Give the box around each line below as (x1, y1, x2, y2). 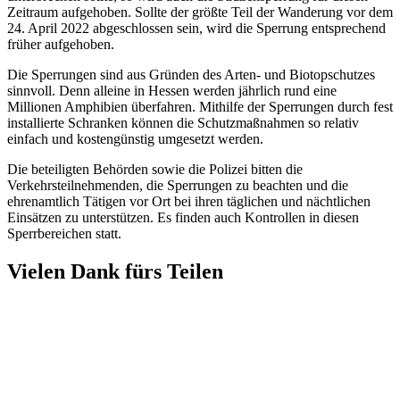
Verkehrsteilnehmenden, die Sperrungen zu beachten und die (7, 178, 348, 194)
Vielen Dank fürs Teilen (7, 260, 223, 284)
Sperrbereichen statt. (7, 226, 121, 242)
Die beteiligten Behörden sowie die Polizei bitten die (7, 162, 303, 178)
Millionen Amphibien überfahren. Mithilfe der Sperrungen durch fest (7, 99, 393, 115)
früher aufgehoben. (7, 37, 118, 53)
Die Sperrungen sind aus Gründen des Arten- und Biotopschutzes (7, 67, 375, 83)
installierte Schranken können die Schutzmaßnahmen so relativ (7, 115, 359, 131)
